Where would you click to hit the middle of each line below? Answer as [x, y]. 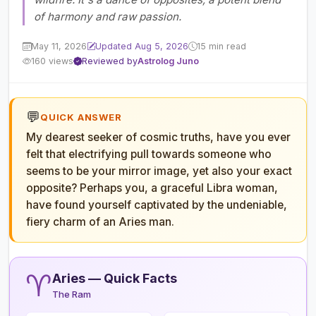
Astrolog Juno [169, 61]
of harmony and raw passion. [107, 17]
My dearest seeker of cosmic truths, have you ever [158, 137]
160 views [53, 61]
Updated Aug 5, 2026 [142, 47]
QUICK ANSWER [81, 117]
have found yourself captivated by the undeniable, [157, 205]
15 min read [222, 47]
